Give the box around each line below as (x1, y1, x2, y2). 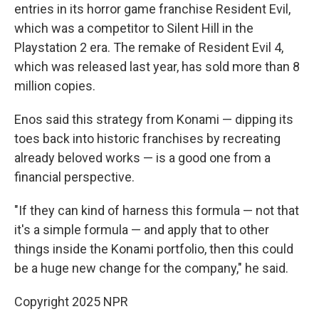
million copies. (14, 78, 95, 93)
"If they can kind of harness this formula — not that (14, 202, 299, 218)
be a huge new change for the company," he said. (14, 260, 288, 276)
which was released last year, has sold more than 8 (14, 58, 300, 74)
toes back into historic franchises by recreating (14, 130, 281, 146)
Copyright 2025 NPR (14, 293, 128, 309)
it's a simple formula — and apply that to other (14, 221, 269, 237)
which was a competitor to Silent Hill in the (14, 20, 253, 36)
